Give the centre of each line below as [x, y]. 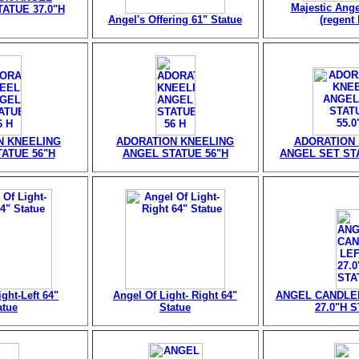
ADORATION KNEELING [175, 141]
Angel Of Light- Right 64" [175, 295]
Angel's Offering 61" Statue [175, 20]
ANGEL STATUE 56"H [175, 153]
